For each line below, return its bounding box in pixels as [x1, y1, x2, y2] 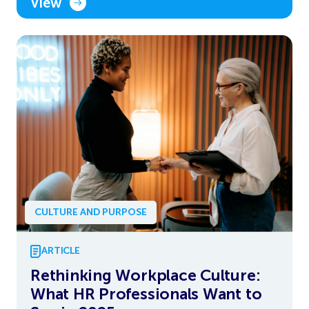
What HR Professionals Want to [30, 283, 262, 303]
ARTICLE [41, 245, 81, 257]
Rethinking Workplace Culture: [30, 265, 261, 285]
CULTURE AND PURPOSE [34, 206, 147, 218]
